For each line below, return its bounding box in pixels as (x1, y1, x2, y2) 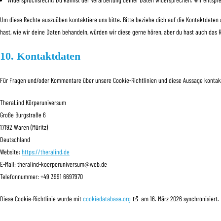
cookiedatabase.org (83, 194, 131, 203)
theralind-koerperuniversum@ (17, 160, 90, 168)
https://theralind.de (22, 147, 70, 156)
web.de (90, 160, 107, 168)
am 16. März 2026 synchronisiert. (140, 194, 219, 203)
